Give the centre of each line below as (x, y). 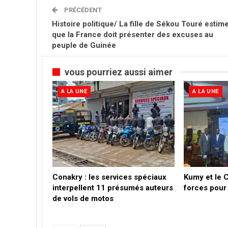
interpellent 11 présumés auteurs (113, 188)
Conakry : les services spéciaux (109, 177)
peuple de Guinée (84, 45)
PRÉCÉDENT (82, 10)
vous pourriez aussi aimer (119, 72)
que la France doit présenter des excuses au (133, 34)
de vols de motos (83, 198)
